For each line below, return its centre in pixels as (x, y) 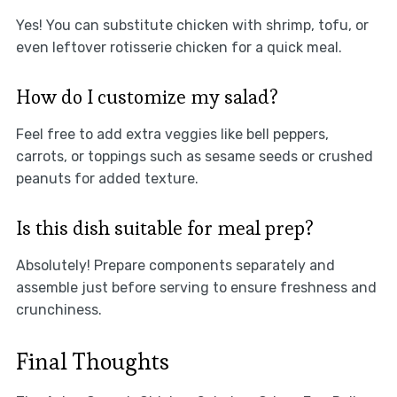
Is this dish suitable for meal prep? (164, 227)
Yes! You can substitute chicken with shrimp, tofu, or (192, 25)
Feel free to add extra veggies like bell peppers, (172, 134)
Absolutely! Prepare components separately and (175, 265)
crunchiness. (58, 309)
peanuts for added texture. (107, 178)
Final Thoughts (92, 361)
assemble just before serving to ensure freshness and (196, 287)
